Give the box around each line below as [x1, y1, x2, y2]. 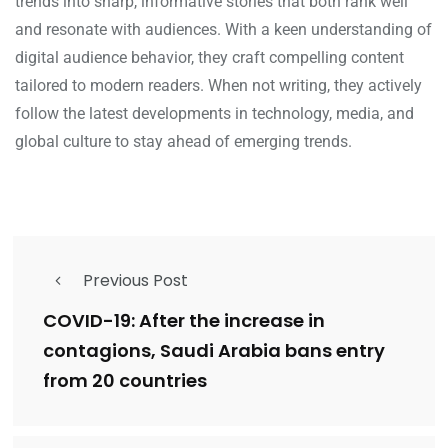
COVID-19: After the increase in [43, 308, 325, 334]
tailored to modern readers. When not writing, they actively [15, 76, 422, 96]
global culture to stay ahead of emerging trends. [15, 132, 352, 152]
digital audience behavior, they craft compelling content [15, 48, 404, 68]
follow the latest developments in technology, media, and [15, 104, 414, 124]
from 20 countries [43, 368, 207, 394]
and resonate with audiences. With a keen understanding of [15, 20, 432, 40]
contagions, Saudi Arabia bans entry [43, 338, 385, 364]
